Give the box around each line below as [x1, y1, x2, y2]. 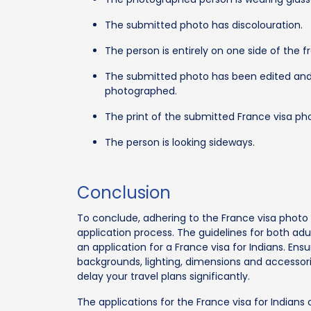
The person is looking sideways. [105, 135, 255, 149]
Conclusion [77, 180, 171, 204]
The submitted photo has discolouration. [105, 17, 303, 32]
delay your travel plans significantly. [77, 269, 251, 283]
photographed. [105, 83, 178, 98]
